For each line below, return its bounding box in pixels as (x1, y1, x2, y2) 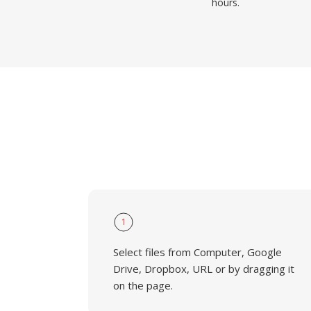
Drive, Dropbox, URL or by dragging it (113, 262, 294, 276)
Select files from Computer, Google (113, 245, 282, 259)
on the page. (113, 278, 173, 292)
